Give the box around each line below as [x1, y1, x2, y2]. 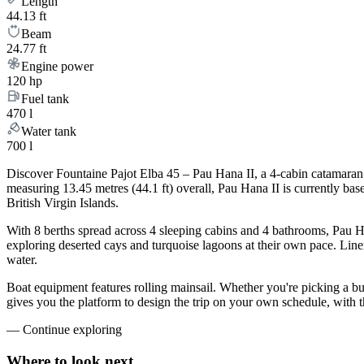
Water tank [21, 124, 76, 139]
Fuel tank [21, 92, 69, 106]
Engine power [21, 59, 93, 74]
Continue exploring [23, 323, 122, 337]
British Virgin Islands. [6, 196, 119, 210]
